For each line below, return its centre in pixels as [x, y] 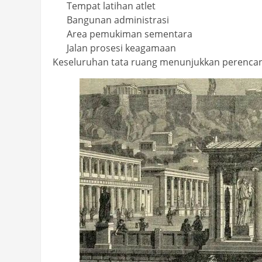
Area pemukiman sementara [130, 34]
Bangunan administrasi [118, 20]
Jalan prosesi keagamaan [121, 48]
